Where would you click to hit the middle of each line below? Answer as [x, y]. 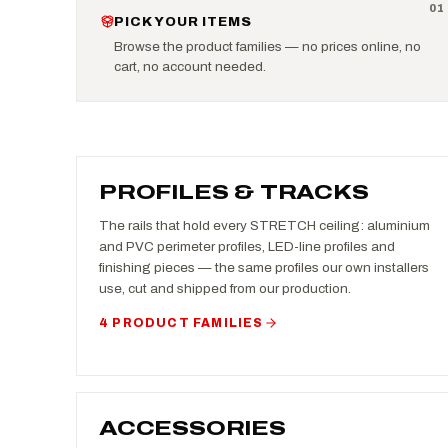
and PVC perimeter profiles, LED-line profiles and [247, 246]
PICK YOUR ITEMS [183, 21]
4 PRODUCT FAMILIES [181, 322]
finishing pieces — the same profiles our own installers [264, 267]
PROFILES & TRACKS [234, 191]
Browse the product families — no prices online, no [268, 46]
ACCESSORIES [192, 427]
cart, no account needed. [190, 66]
